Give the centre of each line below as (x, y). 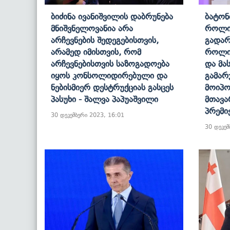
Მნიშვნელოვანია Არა (92, 28)
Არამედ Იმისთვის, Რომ (96, 52)
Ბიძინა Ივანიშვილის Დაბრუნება (112, 16)
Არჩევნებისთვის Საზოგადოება (110, 63)
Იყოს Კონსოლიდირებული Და (109, 75)
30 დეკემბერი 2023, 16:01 (88, 115)
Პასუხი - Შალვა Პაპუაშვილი (104, 99)
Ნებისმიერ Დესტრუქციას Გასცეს (112, 87)
